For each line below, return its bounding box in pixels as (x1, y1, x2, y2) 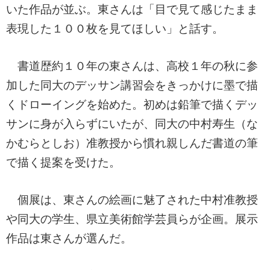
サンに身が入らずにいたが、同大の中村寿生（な (6, 118, 258, 131)
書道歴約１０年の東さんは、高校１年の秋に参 (6, 60, 258, 73)
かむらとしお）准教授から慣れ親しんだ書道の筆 (6, 137, 258, 150)
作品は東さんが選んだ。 (6, 232, 132, 245)
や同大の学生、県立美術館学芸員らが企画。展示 (6, 213, 258, 226)
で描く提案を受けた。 (6, 156, 121, 169)
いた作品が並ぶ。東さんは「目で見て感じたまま (6, 3, 258, 16)
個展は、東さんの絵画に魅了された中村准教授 (6, 193, 258, 207)
